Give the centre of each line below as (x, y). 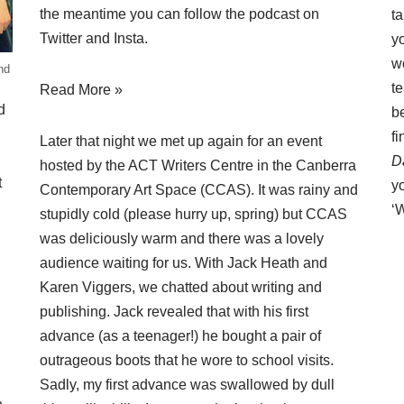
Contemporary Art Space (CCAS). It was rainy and (199, 190)
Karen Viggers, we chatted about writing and (181, 288)
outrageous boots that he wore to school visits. (187, 361)
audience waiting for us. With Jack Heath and (184, 263)
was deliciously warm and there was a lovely (182, 239)
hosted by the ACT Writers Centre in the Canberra (198, 166)
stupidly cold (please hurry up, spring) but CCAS (193, 215)
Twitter (61, 39)
